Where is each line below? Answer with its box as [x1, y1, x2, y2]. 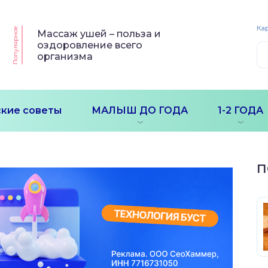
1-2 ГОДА [218, 105, 263, 116]
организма [37, 50, 93, 62]
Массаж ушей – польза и [37, 28, 162, 39]
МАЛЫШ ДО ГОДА [92, 105, 188, 116]
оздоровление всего [37, 39, 143, 51]
